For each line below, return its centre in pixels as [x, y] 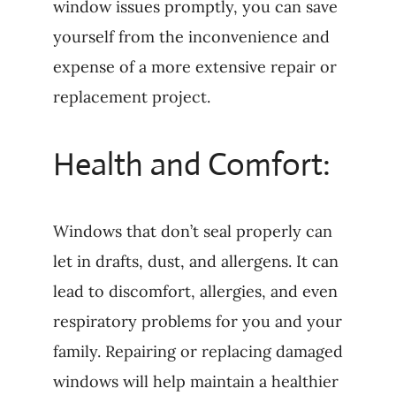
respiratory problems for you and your [197, 322]
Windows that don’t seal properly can [192, 232]
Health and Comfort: [191, 165]
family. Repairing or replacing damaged [198, 352]
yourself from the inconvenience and [191, 37]
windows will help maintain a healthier [195, 382]
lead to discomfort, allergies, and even [195, 292]
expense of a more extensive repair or [194, 67]
